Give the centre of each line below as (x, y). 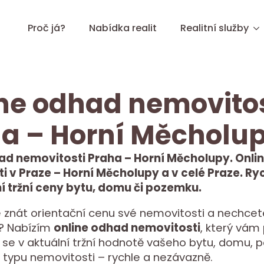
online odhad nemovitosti (127, 228)
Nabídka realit (123, 28)
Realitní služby (214, 28)
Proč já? (47, 28)
